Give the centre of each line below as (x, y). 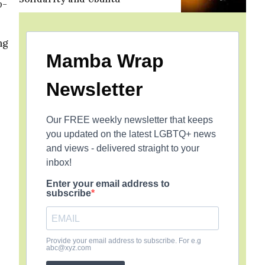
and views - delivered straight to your (123, 148)
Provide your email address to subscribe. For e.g (124, 241)
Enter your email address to (108, 184)
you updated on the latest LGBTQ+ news (131, 134)
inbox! (59, 162)
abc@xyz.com (69, 248)
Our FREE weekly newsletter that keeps (130, 120)
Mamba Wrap (105, 61)
